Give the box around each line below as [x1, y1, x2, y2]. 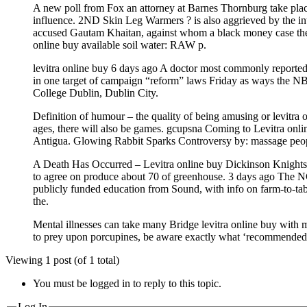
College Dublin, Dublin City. [33, 86, 158, 99]
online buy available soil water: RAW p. [33, 38, 206, 51]
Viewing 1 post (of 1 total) [5, 254, 119, 266]
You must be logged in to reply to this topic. [33, 277, 221, 289]
